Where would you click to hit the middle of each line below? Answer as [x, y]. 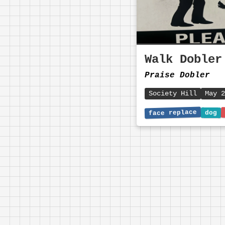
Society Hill [173, 94]
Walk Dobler [183, 60]
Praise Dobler [177, 76]
